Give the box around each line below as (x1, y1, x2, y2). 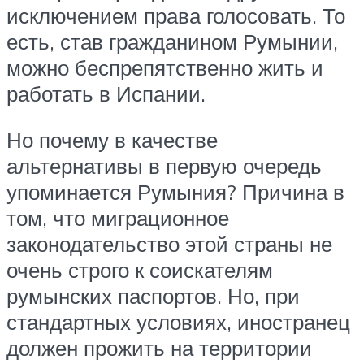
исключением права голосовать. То (6, 2, 345, 28)
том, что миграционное (6, 205, 229, 232)
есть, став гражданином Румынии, (6, 28, 338, 54)
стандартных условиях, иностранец (6, 309, 350, 336)
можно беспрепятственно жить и (6, 54, 323, 80)
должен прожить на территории (6, 335, 312, 362)
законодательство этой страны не (6, 231, 332, 258)
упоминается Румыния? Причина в (6, 179, 344, 206)
